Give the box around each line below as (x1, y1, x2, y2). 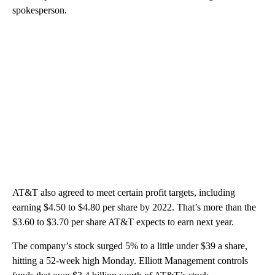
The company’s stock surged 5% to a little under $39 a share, (12, 240, 247, 251)
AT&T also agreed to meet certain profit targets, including (12, 187, 235, 198)
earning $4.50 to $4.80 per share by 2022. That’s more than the (12, 201, 256, 212)
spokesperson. (12, 4, 67, 15)
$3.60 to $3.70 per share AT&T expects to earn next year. (12, 216, 234, 227)
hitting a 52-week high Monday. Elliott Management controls (12, 255, 248, 266)
